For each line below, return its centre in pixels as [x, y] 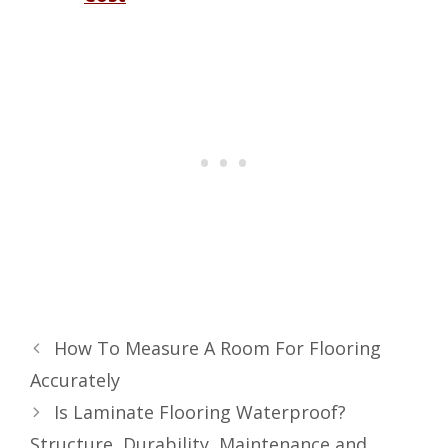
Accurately [75, 379]
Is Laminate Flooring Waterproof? [199, 411]
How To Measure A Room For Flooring [217, 347]
